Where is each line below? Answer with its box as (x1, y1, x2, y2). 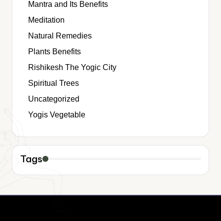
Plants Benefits (28, 47, 81, 56)
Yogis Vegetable (28, 110, 85, 119)
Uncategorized (28, 94, 79, 103)
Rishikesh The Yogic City (28, 63, 116, 72)
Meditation (28, 15, 65, 24)
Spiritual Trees (28, 78, 79, 87)
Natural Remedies (28, 31, 92, 40)
